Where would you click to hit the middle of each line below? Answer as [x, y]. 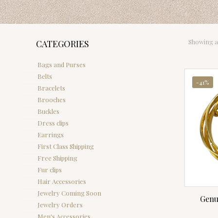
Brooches [52, 100]
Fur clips [50, 170]
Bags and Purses [62, 64]
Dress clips [53, 123]
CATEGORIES [63, 44]
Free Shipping [57, 158]
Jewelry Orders [60, 205]
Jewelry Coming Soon [69, 193]
